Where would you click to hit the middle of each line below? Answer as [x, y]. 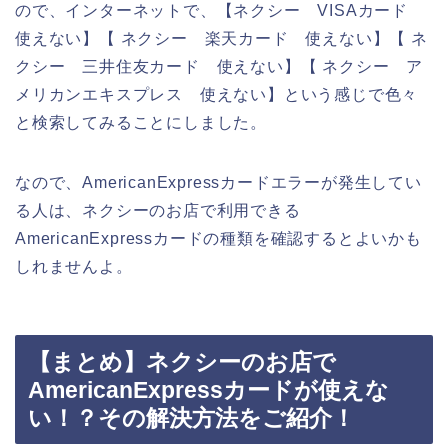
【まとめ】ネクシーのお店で [182, 362]
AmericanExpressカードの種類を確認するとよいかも [218, 238]
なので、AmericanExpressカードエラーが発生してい [218, 182]
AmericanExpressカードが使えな [208, 390]
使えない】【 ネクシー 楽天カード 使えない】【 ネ [221, 38]
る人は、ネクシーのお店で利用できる [158, 210]
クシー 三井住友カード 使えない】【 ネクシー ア [219, 66]
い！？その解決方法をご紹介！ [191, 418]
